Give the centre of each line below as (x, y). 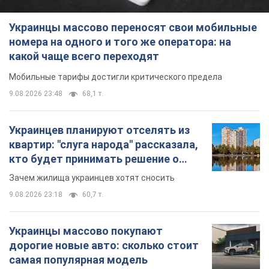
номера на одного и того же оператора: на (120, 42)
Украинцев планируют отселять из (99, 130)
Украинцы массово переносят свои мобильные (133, 28)
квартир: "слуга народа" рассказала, (104, 145)
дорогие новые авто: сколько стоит (104, 246)
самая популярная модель (78, 260)
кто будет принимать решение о (94, 159)
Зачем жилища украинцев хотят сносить (92, 178)
